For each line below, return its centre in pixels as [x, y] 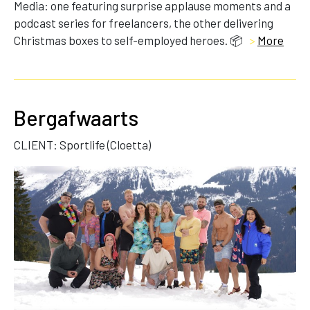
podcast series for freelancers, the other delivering [144, 22]
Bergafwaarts [76, 117]
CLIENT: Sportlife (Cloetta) [82, 144]
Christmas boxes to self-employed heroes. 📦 [129, 40]
